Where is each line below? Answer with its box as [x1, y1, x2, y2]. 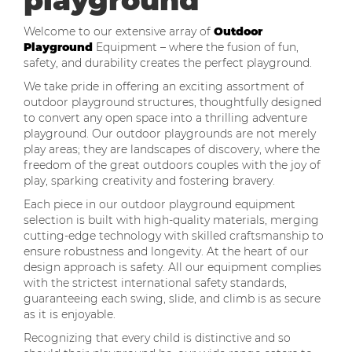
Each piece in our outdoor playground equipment [24, 197, 295, 211]
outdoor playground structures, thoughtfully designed [24, 95, 321, 109]
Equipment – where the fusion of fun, [93, 40, 299, 54]
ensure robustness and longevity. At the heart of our [24, 244, 309, 258]
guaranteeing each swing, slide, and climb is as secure [24, 291, 321, 306]
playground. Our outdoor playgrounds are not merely [24, 126, 316, 141]
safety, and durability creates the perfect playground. [24, 56, 312, 70]
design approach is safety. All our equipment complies [24, 260, 321, 274]
